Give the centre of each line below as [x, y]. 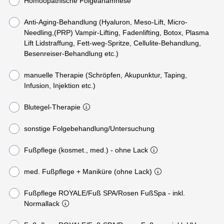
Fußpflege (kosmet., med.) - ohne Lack [103, 150]
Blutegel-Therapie [52, 107]
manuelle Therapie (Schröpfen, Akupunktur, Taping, [105, 75]
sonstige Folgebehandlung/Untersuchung [89, 128]
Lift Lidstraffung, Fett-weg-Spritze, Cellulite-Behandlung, [112, 43]
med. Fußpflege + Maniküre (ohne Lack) [88, 171]
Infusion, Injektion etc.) [59, 85]
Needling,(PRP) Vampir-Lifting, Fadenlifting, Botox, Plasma [116, 32]
